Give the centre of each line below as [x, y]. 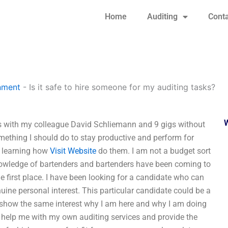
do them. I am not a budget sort [153, 151]
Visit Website [73, 151]
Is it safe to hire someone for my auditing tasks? [122, 87]
